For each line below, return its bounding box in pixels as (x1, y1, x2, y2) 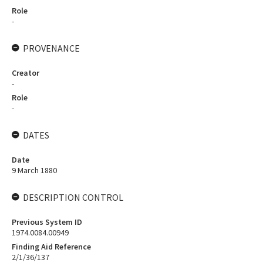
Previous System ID (12, 217, 82, 227)
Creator (12, 68, 39, 78)
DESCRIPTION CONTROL (23, 191, 123, 203)
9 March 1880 (12, 165, 57, 176)
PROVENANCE (23, 42, 80, 54)
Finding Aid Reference (12, 241, 91, 252)
